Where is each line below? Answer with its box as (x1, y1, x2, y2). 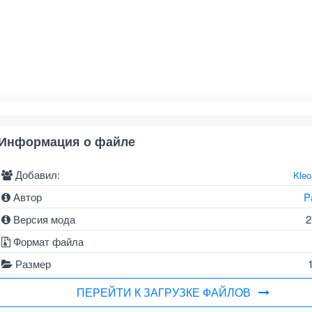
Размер (12, 256, 51, 272)
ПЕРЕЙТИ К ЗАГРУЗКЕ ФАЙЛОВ (76, 283, 251, 300)
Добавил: (12, 167, 60, 182)
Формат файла (10, 234, 84, 249)
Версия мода (10, 212, 75, 227)
